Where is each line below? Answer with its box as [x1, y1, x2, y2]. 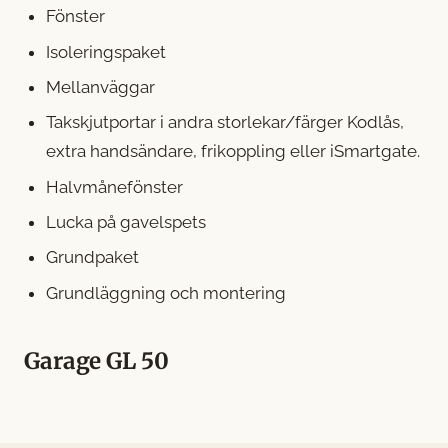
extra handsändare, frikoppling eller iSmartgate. [46, 141, 421, 162]
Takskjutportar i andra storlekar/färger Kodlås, [46, 112, 405, 133]
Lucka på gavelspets [46, 212, 207, 233]
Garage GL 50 [24, 346, 169, 375]
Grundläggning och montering [46, 282, 287, 303]
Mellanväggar [46, 76, 156, 97]
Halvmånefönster [46, 176, 184, 197]
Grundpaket [46, 247, 140, 268]
